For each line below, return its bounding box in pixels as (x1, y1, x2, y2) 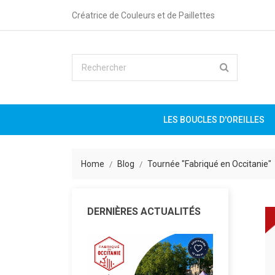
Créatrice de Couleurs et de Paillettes (72, 10, 215, 20)
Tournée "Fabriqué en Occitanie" (147, 159, 271, 169)
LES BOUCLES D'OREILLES (163, 115, 265, 125)
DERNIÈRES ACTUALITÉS (87, 206, 201, 217)
